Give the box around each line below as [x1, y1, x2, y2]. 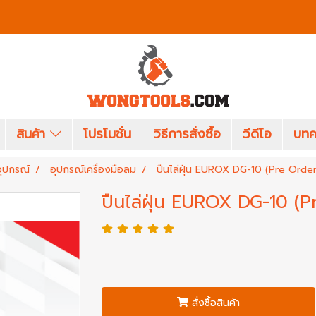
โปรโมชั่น [83, 124, 132, 144]
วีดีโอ [243, 124, 272, 144]
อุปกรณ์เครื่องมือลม [50, 162, 136, 177]
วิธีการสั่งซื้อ [153, 124, 221, 144]
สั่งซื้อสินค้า [191, 295, 240, 310]
